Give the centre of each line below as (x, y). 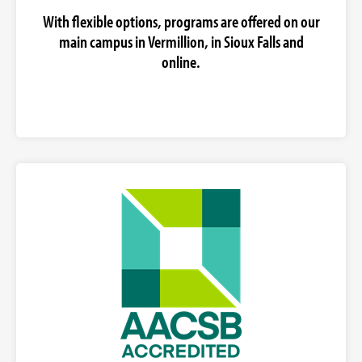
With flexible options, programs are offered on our (181, 21)
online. (181, 62)
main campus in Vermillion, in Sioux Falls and (181, 42)
